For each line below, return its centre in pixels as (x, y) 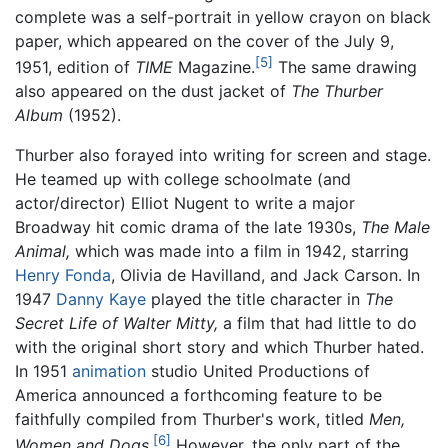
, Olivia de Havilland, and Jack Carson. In (265, 275)
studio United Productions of (258, 371)
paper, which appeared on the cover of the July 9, (204, 41)
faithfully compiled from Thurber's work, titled (192, 419)
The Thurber (337, 91)
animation (109, 371)
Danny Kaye (101, 299)
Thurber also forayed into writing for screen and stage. (223, 155)
